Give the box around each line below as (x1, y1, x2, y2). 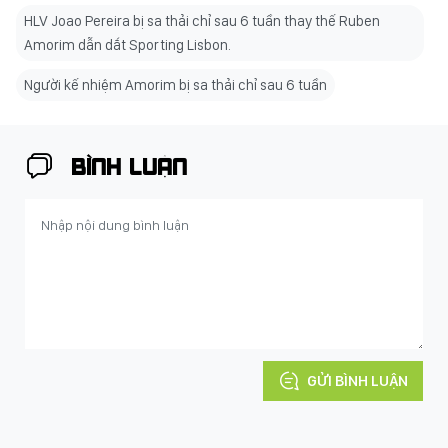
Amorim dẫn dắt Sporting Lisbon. (24, 36, 231, 55)
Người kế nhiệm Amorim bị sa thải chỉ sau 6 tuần (24, 76, 327, 95)
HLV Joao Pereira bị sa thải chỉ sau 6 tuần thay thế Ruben (24, 12, 380, 31)
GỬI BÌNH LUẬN (307, 372, 408, 391)
